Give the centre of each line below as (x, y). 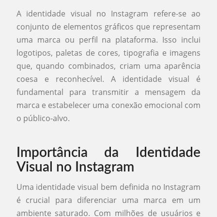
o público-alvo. (43, 118)
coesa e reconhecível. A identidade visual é (108, 79)
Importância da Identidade (108, 152)
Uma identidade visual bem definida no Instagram (108, 187)
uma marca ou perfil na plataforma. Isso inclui (108, 39)
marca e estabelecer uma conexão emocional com (108, 105)
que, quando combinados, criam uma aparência (108, 66)
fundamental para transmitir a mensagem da (108, 92)
